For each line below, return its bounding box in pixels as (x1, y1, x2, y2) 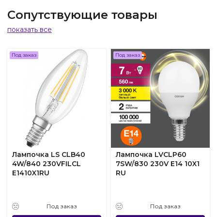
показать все (7, 25, 52, 34)
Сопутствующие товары (7, 8, 157, 22)
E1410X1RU (12, 169, 49, 177)
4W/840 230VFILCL (12, 159, 81, 168)
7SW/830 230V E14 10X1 (116, 159, 200, 168)
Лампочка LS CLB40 (12, 150, 85, 159)
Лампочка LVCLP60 (116, 150, 186, 159)
